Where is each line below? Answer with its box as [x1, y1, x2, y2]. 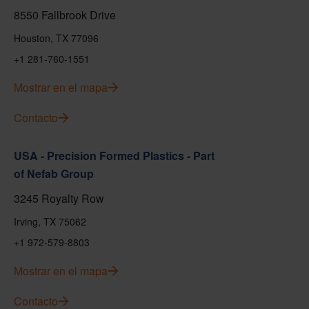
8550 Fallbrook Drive [14, 7, 116, 23]
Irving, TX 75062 [14, 215, 86, 228]
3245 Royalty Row [14, 190, 104, 206]
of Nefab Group [14, 166, 94, 181]
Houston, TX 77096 [14, 31, 99, 45]
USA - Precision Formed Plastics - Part [14, 148, 215, 163]
